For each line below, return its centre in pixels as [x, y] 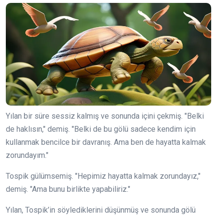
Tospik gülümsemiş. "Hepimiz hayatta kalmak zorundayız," [103, 176]
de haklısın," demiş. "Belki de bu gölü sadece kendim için [101, 129]
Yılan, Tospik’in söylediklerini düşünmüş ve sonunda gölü [101, 210]
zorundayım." [27, 155]
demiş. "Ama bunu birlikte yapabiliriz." [68, 189]
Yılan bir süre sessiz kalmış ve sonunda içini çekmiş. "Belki [105, 116]
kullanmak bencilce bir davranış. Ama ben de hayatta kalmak [106, 142]
